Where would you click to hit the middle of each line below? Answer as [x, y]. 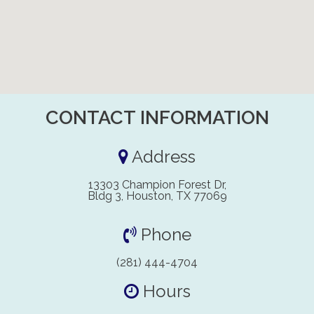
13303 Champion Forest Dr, [157, 184]
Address [162, 156]
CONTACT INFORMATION [157, 117]
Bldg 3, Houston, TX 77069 [157, 196]
